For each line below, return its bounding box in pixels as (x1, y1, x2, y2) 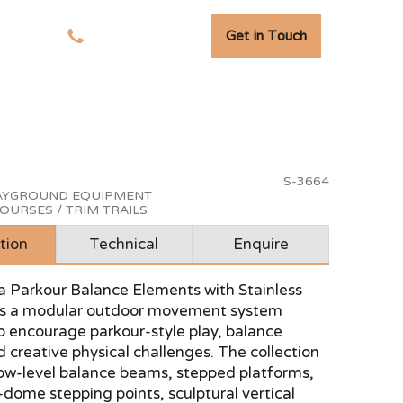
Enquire (232, 235, 289, 254)
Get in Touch (225, 27, 307, 44)
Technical (89, 235, 159, 254)
